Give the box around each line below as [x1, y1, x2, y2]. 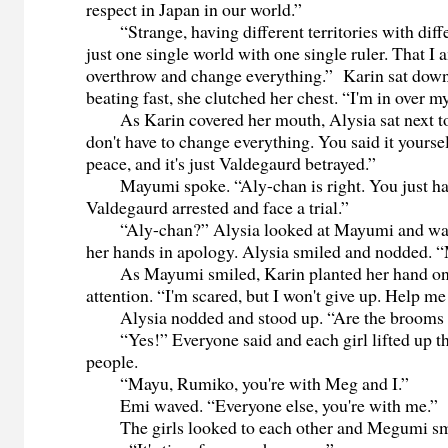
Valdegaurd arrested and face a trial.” [86, 195, 350, 220]
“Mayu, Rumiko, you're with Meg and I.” [86, 371, 410, 396]
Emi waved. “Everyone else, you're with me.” [86, 393, 439, 418]
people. [86, 349, 139, 374]
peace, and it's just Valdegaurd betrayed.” [86, 151, 377, 176]
